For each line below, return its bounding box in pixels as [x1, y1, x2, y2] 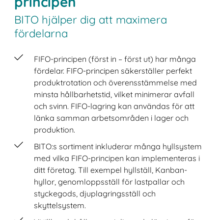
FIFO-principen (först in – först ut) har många [34, 54, 196, 64]
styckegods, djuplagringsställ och [34, 188, 156, 198]
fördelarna [14, 27, 68, 41]
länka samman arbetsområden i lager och [34, 112, 189, 123]
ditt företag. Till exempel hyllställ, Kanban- [34, 165, 188, 175]
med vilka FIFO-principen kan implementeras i [34, 153, 200, 163]
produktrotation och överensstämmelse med [34, 77, 197, 87]
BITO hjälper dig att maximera [14, 13, 167, 27]
